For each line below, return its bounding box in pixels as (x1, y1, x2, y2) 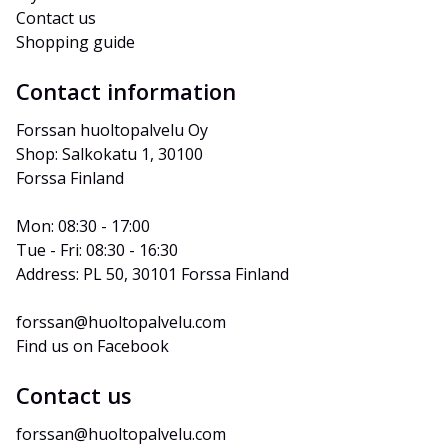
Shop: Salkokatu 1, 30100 (16, 143, 207, 166)
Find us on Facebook (16, 335, 169, 358)
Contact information (16, 76, 236, 107)
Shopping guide (16, 31, 135, 54)
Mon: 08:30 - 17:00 (16, 215, 150, 238)
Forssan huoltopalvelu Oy (16, 119, 208, 142)
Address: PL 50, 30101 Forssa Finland (16, 263, 289, 286)
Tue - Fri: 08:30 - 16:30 (16, 239, 178, 262)
